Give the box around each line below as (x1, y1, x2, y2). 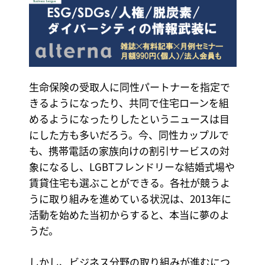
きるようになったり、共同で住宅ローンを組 (28, 95, 229, 111)
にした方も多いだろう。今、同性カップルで (28, 127, 229, 143)
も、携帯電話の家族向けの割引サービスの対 (28, 143, 230, 159)
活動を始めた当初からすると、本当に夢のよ (28, 207, 230, 222)
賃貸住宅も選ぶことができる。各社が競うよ (28, 175, 230, 190)
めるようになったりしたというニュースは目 (28, 111, 230, 127)
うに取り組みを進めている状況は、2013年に (28, 191, 231, 206)
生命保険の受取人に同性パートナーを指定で (28, 79, 230, 95)
